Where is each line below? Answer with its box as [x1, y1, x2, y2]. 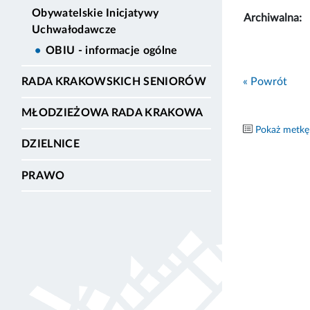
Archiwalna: [244, 12, 302, 24]
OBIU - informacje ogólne [46, 44, 178, 56]
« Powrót [243, 75, 287, 87]
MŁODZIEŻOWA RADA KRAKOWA [21, 107, 203, 119]
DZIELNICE [21, 138, 80, 150]
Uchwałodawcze [32, 24, 117, 35]
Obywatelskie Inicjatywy [32, 7, 159, 19]
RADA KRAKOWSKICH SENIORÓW [21, 76, 206, 88]
